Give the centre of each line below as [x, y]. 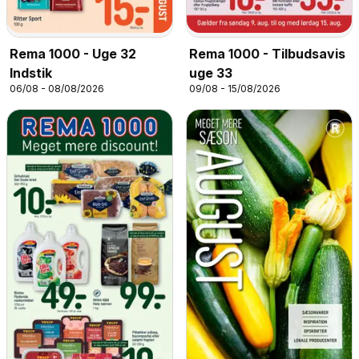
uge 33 [211, 73]
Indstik [31, 73]
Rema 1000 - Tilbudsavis [267, 53]
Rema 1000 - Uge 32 [73, 53]
